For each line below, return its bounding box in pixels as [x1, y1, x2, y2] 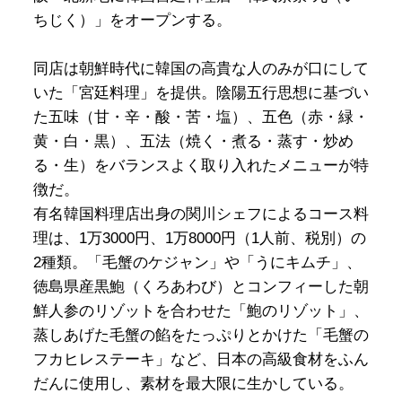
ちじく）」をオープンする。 [32, 11, 232, 29]
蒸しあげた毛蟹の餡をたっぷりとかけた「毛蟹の [32, 326, 369, 344]
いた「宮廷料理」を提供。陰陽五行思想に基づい [32, 83, 369, 101]
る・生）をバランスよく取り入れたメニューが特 [32, 156, 369, 174]
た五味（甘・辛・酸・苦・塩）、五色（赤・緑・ [32, 108, 369, 126]
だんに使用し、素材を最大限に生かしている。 [32, 374, 354, 392]
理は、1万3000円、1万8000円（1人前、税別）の [32, 229, 366, 247]
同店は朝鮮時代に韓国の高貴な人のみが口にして [32, 59, 369, 77]
